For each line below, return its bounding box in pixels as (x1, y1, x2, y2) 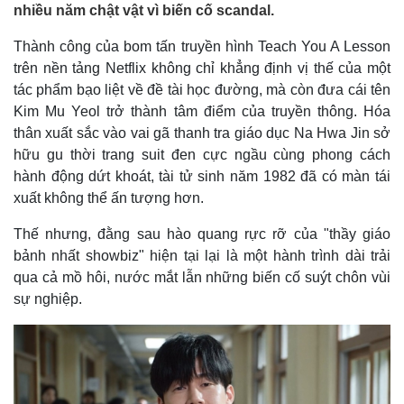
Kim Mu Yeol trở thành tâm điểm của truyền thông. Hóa (14, 104, 390, 119)
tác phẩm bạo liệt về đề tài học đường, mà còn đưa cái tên (14, 82, 390, 97)
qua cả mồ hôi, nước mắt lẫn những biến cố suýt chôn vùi (14, 270, 390, 285)
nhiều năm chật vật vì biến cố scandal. (14, 3, 274, 18)
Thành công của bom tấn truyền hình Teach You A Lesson (14, 39, 390, 54)
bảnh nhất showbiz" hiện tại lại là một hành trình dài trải (14, 248, 390, 263)
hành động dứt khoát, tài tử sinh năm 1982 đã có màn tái (14, 169, 390, 184)
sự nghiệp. (14, 291, 82, 307)
